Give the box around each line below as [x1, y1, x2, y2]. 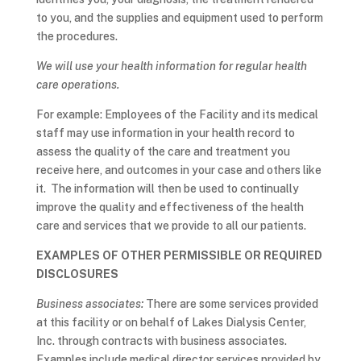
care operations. [35, 78, 119, 91]
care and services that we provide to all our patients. [35, 219, 309, 232]
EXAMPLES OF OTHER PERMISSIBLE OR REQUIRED [35, 249, 322, 262]
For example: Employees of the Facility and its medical [35, 108, 318, 121]
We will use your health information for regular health [35, 60, 307, 73]
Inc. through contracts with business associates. [35, 334, 289, 347]
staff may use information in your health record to [35, 127, 295, 139]
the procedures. [35, 30, 120, 43]
